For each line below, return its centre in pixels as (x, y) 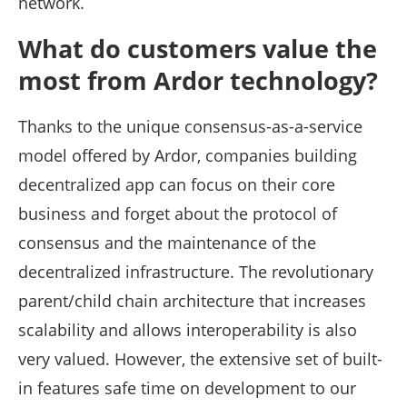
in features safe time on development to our (187, 388)
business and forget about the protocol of (178, 214)
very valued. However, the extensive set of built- (200, 359)
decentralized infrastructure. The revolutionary (196, 272)
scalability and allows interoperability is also (188, 330)
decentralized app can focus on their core (177, 185)
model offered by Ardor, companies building (188, 156)
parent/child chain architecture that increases (192, 301)
